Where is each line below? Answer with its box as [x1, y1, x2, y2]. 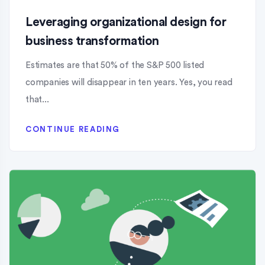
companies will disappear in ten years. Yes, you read [25, 78, 232, 87]
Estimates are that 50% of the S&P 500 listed [25, 61, 205, 70]
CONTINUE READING [25, 125, 121, 133]
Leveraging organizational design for [25, 16, 226, 28]
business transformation [25, 35, 159, 47]
